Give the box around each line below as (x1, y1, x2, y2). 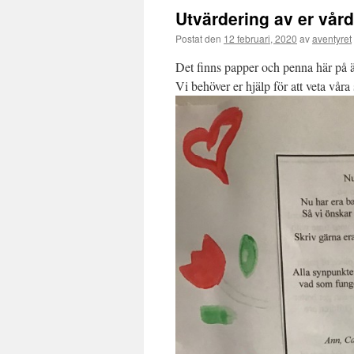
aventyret (312, 32, 352, 45)
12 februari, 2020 (224, 32, 297, 45)
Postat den (175, 32, 221, 45)
